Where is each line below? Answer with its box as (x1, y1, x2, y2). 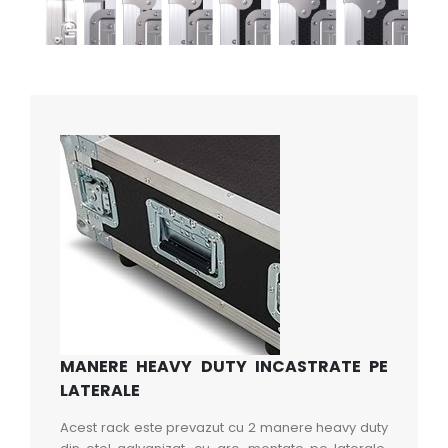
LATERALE (60, 378, 140, 402)
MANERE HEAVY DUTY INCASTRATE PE (60, 354, 388, 378)
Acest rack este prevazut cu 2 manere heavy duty (60, 417, 388, 437)
